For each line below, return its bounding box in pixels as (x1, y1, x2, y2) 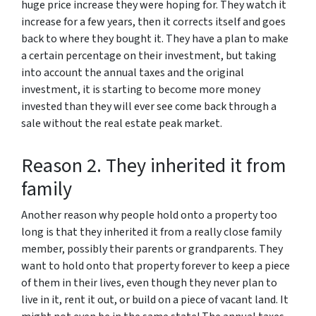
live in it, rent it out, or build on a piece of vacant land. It (21, 292, 288, 308)
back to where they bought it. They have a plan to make (21, 31, 288, 47)
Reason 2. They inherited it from (21, 152, 286, 181)
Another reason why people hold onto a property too (21, 207, 277, 224)
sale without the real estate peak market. (21, 116, 222, 132)
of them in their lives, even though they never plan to (21, 275, 277, 291)
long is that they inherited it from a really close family (21, 224, 281, 241)
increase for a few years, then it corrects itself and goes (21, 14, 286, 30)
